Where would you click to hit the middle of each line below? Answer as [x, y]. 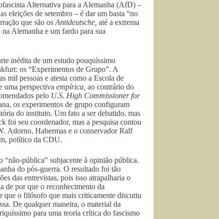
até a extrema [118, 22]
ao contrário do [110, 87]
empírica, [72, 87]
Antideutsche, [76, 22]
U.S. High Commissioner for [95, 95]
